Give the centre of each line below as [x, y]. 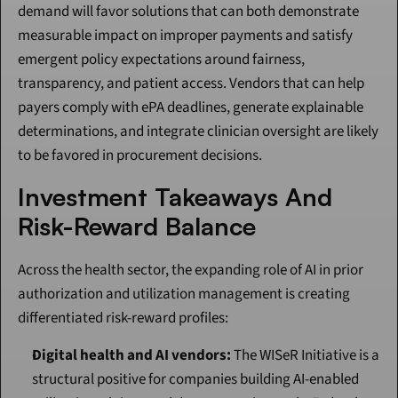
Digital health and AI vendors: [131, 356]
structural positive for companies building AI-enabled [195, 380]
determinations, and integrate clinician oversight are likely [198, 132]
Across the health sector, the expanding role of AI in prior [191, 271]
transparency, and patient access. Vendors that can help [191, 84]
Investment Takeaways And [175, 197]
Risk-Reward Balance [137, 227]
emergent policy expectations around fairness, [161, 60]
